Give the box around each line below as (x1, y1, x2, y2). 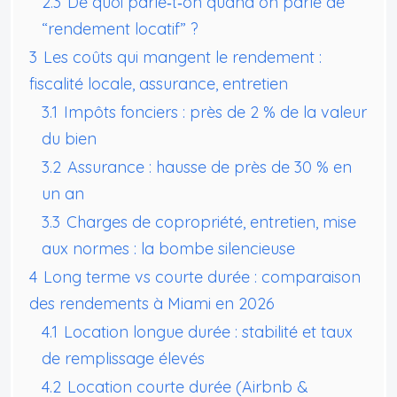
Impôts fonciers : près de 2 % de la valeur (64, 101, 367, 122)
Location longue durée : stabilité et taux (64, 321, 353, 342)
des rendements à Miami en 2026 (29, 292, 275, 314)
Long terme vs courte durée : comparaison (43, 266, 361, 287)
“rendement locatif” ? (42, 18, 198, 39)
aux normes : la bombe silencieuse (42, 237, 295, 259)
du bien (42, 128, 97, 149)
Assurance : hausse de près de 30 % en (67, 156, 352, 177)
